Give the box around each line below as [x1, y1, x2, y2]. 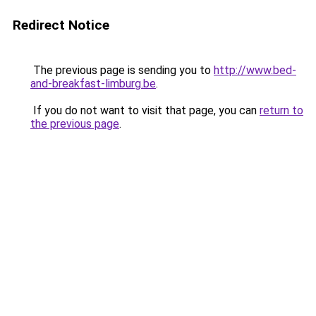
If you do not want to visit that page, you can [30, 104, 260, 117]
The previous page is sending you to [30, 63, 214, 77]
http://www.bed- [214, 63, 296, 77]
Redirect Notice [13, 17, 109, 33]
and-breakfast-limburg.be [30, 77, 156, 90]
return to [260, 104, 303, 117]
